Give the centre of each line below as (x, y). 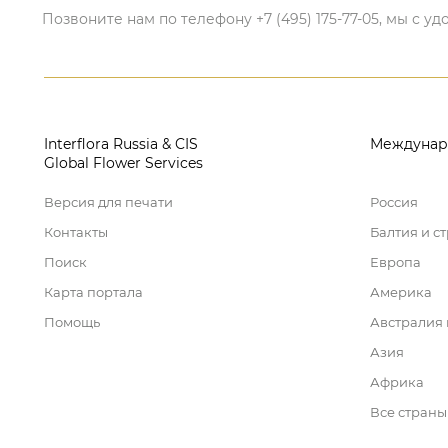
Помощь (72, 322)
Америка (401, 292)
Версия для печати (108, 202)
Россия (394, 202)
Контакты (76, 232)
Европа (395, 262)
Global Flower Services (123, 163)
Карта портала (93, 292)
